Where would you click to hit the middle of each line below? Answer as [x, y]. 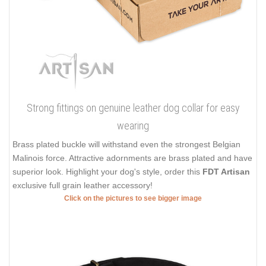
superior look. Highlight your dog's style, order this [107, 171]
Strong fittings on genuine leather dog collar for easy [133, 107]
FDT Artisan [226, 171]
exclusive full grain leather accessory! [83, 185]
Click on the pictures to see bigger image [133, 198]
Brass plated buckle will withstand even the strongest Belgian [126, 144]
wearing [133, 125]
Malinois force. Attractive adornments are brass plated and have [132, 158]
